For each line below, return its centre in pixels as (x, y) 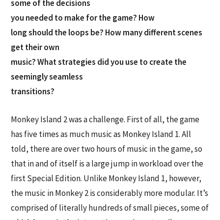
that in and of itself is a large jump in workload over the (107, 164)
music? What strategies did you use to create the (99, 62)
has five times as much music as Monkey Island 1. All (101, 134)
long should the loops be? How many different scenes (107, 32)
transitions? (33, 91)
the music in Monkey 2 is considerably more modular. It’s (110, 193)
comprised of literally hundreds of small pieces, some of (110, 208)
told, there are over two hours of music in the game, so (107, 149)
